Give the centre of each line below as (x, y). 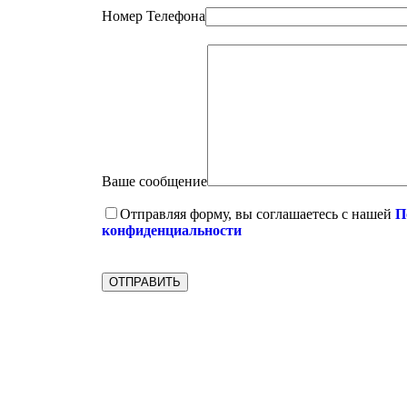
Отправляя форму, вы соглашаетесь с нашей (258, 214)
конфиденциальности (172, 231)
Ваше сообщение (154, 182)
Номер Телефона (154, 16)
